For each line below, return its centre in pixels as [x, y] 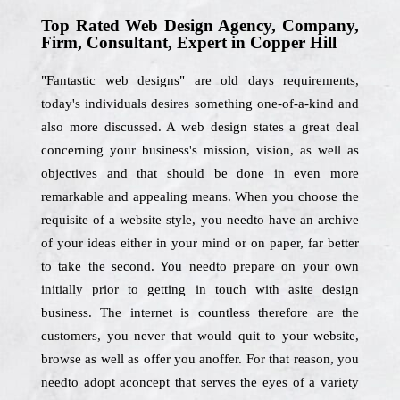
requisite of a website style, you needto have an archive [200, 220]
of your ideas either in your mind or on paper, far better [200, 243]
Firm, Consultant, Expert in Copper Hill [189, 42]
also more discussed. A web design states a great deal [200, 127]
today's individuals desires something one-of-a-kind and [200, 104]
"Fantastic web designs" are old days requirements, [200, 80]
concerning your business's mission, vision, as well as [200, 150]
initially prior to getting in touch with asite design [200, 289]
